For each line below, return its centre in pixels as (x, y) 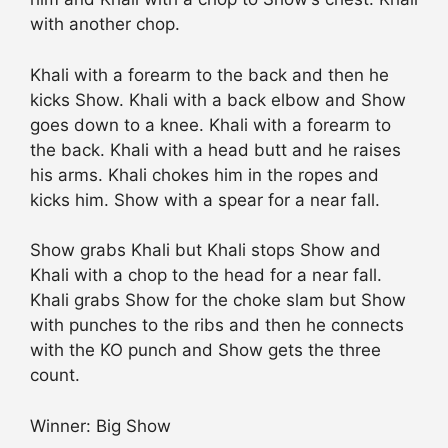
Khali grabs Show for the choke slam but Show (218, 300)
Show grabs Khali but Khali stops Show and (205, 250)
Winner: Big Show (100, 425)
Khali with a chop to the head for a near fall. (206, 275)
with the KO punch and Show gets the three (205, 350)
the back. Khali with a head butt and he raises (215, 149)
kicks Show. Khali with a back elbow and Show (218, 99)
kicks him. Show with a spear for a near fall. (205, 199)
